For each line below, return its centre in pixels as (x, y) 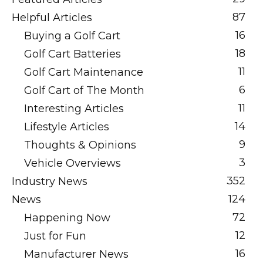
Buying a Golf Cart (72, 36)
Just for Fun (55, 236)
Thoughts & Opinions (80, 145)
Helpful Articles (52, 18)
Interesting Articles (74, 109)
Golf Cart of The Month (84, 90)
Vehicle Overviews (73, 163)
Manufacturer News (76, 254)
